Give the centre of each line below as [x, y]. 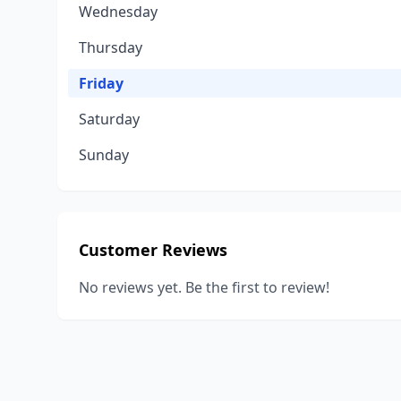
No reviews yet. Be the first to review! [204, 287]
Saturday [109, 119]
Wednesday [118, 12]
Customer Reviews [153, 250]
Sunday [104, 155]
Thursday [111, 47]
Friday [101, 83]
